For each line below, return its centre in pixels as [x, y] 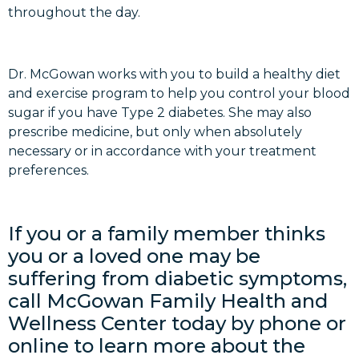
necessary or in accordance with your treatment [162, 151]
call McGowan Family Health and [168, 301]
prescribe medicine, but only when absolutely [155, 131]
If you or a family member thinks [167, 233]
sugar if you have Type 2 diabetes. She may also [160, 112]
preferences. [48, 170]
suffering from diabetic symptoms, [177, 278]
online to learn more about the [157, 345]
